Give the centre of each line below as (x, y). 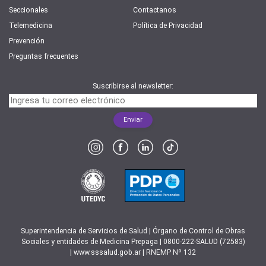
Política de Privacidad (168, 26)
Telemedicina (31, 26)
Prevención (27, 41)
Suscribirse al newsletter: (133, 86)
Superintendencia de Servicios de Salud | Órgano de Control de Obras (133, 231)
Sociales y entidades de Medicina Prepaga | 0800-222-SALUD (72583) (133, 242)
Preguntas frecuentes (44, 57)
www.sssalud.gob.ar (107, 253)
